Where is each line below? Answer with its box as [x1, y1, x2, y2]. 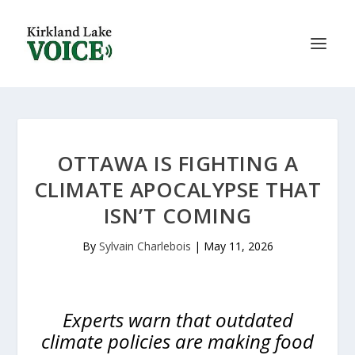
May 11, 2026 [203, 239, 273, 254]
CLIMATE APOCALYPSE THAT [33, 175, 322, 204]
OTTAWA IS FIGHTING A [56, 149, 299, 177]
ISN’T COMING [103, 201, 252, 230]
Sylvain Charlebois [98, 239, 191, 254]
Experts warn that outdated [62, 307, 293, 333]
